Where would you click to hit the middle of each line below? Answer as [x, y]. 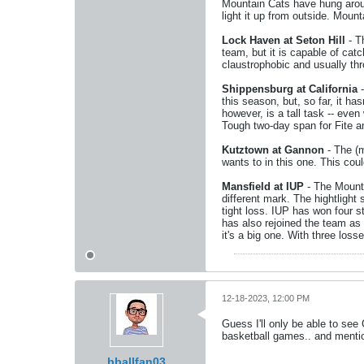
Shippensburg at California [290, 89]
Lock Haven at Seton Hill [284, 40]
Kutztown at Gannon [273, 150]
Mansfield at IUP [263, 186]
